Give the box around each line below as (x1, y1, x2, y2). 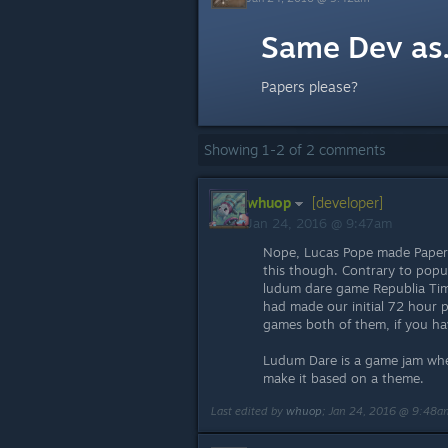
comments (315, 141, 386, 158)
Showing (204, 141, 262, 158)
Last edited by (211, 404, 286, 418)
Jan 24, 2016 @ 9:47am (247, 215, 396, 231)
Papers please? (261, 78, 358, 95)
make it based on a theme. (263, 370, 424, 386)
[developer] (308, 194, 383, 211)
